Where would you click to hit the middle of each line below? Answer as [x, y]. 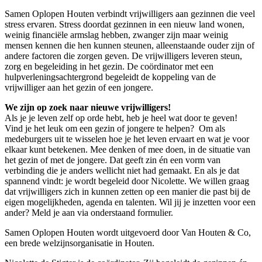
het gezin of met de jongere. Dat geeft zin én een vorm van [113, 160]
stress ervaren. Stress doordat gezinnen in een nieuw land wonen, [125, 25]
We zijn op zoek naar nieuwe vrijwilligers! [88, 108]
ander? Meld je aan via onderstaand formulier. [89, 213]
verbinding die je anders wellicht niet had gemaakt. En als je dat [122, 171]
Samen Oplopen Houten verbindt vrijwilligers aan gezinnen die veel [130, 14]
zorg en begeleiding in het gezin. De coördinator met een [109, 67]
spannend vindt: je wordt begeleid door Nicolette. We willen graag [127, 181]
